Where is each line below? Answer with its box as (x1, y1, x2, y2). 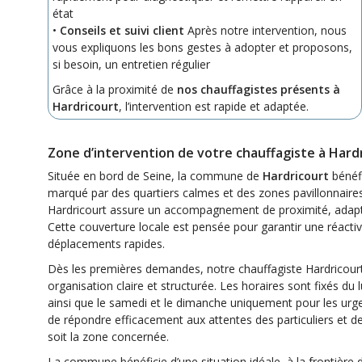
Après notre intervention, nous (184, 22, 347, 38)
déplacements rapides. (48, 235, 165, 251)
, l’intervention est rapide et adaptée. (119, 98, 309, 114)
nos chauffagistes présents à (177, 81, 340, 97)
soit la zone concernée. (48, 328, 169, 344)
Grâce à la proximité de (53, 81, 177, 97)
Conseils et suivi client (60, 22, 184, 38)
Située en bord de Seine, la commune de (48, 167, 263, 183)
